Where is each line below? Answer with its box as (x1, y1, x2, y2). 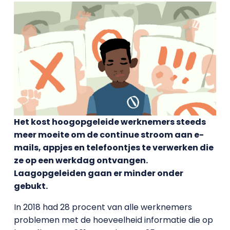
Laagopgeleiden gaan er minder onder (13, 167, 183, 179)
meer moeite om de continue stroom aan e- (13, 128, 204, 141)
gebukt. (13, 180, 48, 192)
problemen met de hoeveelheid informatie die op (13, 214, 213, 226)
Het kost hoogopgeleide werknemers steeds (13, 116, 206, 128)
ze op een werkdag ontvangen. (13, 154, 148, 166)
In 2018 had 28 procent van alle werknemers (13, 201, 192, 213)
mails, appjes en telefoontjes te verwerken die (13, 141, 214, 154)
